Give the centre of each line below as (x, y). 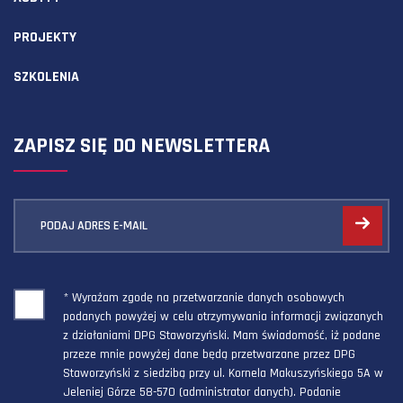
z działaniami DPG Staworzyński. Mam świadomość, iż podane (222, 336)
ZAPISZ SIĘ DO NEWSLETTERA (142, 146)
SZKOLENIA (46, 77)
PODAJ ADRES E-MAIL (94, 226)
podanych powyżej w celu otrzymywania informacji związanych (223, 317)
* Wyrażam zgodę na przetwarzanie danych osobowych (204, 298)
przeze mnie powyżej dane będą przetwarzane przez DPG (209, 354)
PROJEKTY (45, 37)
